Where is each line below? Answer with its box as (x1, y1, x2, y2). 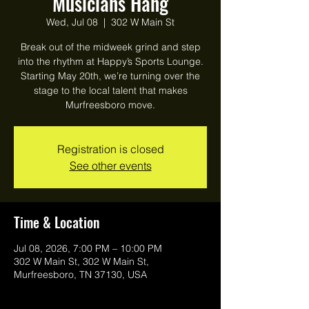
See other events (69, 159, 152, 172)
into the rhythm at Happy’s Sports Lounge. (17, 55, 203, 68)
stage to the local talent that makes (33, 84, 188, 97)
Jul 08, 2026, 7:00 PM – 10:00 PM (14, 242, 162, 255)
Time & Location (14, 212, 99, 232)
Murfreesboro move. (66, 99, 155, 111)
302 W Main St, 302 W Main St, (14, 255, 149, 268)
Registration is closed (57, 142, 164, 156)
